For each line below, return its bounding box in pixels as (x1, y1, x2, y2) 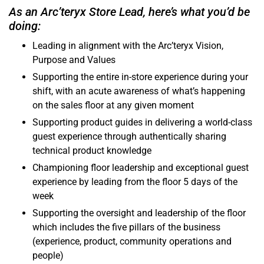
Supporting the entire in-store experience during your (32, 71, 248, 83)
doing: (9, 19, 41, 34)
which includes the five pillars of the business (32, 222, 220, 233)
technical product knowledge (32, 145, 151, 157)
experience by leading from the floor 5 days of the (32, 176, 237, 188)
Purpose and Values (32, 54, 115, 66)
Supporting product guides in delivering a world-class (32, 117, 252, 128)
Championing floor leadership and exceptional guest (32, 162, 249, 174)
